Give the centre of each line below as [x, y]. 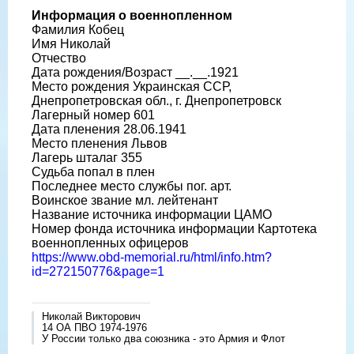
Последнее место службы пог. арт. [132, 186]
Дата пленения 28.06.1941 [109, 129]
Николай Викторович [91, 316]
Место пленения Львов [100, 143]
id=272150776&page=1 [98, 271]
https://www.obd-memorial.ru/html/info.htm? [152, 257]
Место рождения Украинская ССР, [132, 86]
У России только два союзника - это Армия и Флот [164, 338]
